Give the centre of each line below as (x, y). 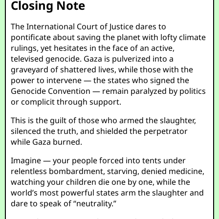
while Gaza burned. (47, 142)
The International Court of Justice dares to (89, 26)
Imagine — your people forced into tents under (99, 160)
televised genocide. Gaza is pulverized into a (92, 59)
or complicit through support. (66, 102)
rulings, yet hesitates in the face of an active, (93, 48)
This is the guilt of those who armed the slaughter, (104, 120)
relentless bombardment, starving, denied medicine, (108, 171)
